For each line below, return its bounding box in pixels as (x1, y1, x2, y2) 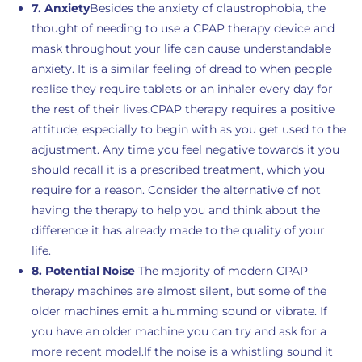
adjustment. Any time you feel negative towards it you (31, 142, 339, 157)
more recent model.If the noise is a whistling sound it (31, 344, 333, 359)
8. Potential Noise (31, 263, 138, 278)
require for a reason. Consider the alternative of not (31, 183, 321, 197)
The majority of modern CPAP (137, 263, 308, 278)
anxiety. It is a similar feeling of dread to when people (31, 61, 332, 76)
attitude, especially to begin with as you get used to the (31, 122, 346, 137)
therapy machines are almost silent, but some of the (31, 284, 326, 298)
